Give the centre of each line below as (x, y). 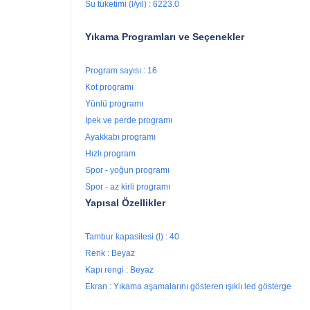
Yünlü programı (115, 104)
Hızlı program (111, 154)
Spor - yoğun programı (128, 171)
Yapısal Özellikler (125, 203)
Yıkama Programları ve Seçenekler (165, 37)
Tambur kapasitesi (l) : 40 (132, 237)
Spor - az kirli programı (128, 187)
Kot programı (110, 88)
